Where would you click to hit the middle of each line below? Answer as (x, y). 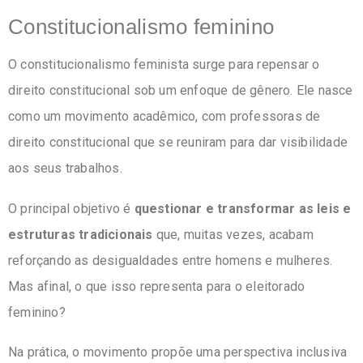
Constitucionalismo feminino (141, 26)
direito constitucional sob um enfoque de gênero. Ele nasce (181, 91)
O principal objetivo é (71, 208)
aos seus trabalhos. (65, 169)
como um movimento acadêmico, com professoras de (164, 117)
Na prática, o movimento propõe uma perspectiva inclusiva (178, 352)
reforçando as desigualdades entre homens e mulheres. (171, 260)
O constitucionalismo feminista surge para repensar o (164, 65)
